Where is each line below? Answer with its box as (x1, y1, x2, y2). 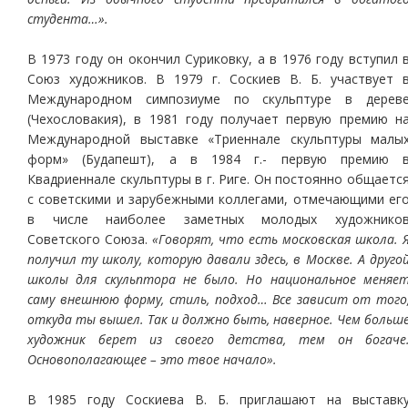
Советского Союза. (27, 230, 152, 248)
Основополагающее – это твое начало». (27, 351, 277, 368)
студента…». (27, 10, 108, 27)
